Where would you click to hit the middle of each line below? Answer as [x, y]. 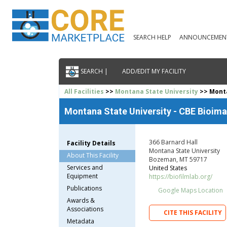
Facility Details [91, 143]
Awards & [81, 200]
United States [168, 168]
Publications [85, 188]
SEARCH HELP [152, 37]
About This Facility [93, 155]
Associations [85, 209]
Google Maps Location [190, 190]
